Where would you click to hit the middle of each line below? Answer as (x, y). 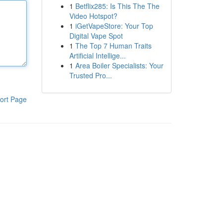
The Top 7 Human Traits (113, 46)
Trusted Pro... (90, 75)
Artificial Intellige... (97, 55)
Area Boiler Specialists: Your (119, 65)
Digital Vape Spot (96, 36)
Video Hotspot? (93, 16)
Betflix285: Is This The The (117, 6)
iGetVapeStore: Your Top (114, 26)
